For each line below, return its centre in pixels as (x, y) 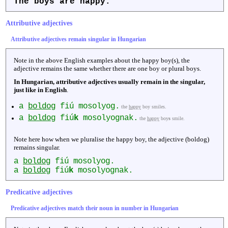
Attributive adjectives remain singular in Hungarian (78, 39)
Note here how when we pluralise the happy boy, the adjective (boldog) (111, 139)
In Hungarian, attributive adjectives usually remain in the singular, (109, 81)
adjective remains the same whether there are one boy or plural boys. (107, 68)
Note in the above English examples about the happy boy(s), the (102, 60)
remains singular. (37, 147)
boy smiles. (154, 106)
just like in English (40, 90)
